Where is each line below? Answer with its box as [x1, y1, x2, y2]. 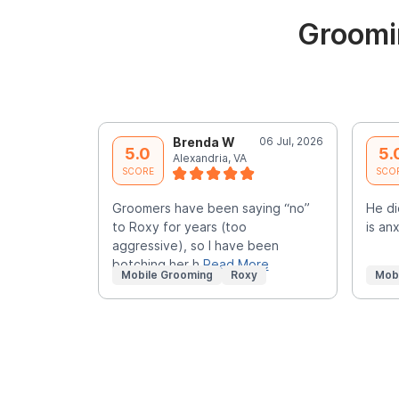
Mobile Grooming [120, 267, 213, 281]
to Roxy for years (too [111, 218, 247, 234]
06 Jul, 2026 [258, 134, 323, 148]
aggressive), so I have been [111, 237, 279, 253]
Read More [202, 256, 269, 272]
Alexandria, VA [172, 151, 247, 165]
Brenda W [172, 134, 235, 150]
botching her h [111, 256, 203, 272]
